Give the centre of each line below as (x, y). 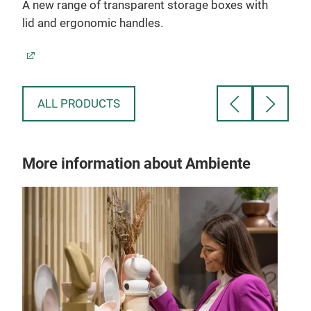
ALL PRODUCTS (79, 103)
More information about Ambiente (136, 164)
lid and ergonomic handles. (93, 24)
